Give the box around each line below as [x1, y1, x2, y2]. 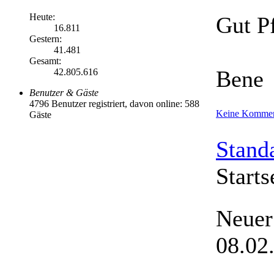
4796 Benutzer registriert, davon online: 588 [29, 98, 199, 109]
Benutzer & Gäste [29, 87, 98, 98]
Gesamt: [29, 55, 61, 66]
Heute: [29, 11, 55, 22]
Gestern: [29, 33, 62, 44]
